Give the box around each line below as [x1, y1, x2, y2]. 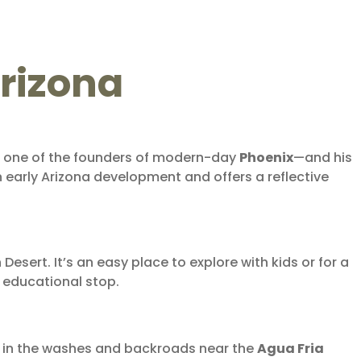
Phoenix [239, 147, 293, 167]
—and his [293, 147, 352, 167]
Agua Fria [257, 338, 324, 358]
